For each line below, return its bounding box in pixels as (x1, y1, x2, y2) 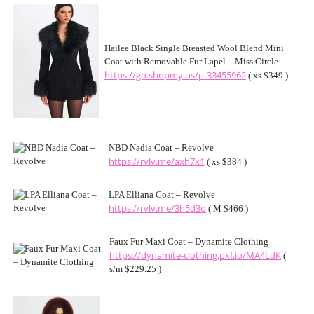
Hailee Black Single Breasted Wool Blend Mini (104, 43, 284, 53)
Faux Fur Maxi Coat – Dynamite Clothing (109, 237, 268, 247)
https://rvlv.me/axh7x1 (109, 156, 205, 168)
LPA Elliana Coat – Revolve (109, 190, 215, 200)
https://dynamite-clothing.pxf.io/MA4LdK (109, 250, 281, 261)
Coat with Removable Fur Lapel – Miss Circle (104, 57, 278, 67)
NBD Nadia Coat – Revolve (109, 143, 214, 153)
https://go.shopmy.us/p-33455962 (104, 69, 246, 81)
